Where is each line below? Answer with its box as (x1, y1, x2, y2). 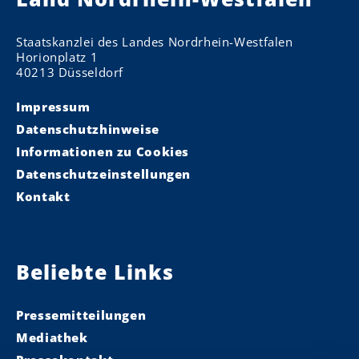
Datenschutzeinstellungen (16, 166, 192, 183)
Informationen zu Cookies (16, 143, 190, 160)
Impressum (16, 99, 91, 115)
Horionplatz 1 (16, 49, 99, 66)
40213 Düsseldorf (16, 64, 124, 81)
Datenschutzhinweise (16, 121, 159, 138)
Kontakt (16, 188, 71, 205)
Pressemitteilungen (16, 307, 147, 324)
